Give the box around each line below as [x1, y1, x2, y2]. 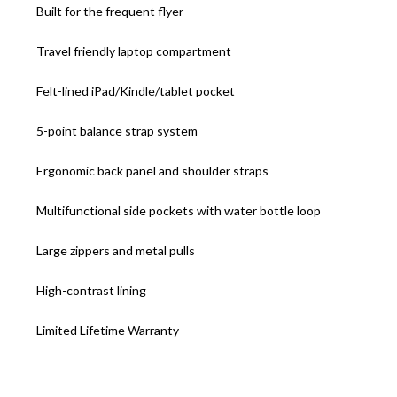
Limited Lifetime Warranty [36, 323, 180, 339]
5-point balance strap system [36, 123, 198, 139]
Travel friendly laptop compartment [36, 43, 232, 59]
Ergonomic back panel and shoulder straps [36, 163, 269, 179]
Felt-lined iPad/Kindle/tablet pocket [36, 83, 236, 99]
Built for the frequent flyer [36, 4, 184, 19]
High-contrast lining [36, 283, 147, 299]
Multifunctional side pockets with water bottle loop [36, 203, 322, 219]
